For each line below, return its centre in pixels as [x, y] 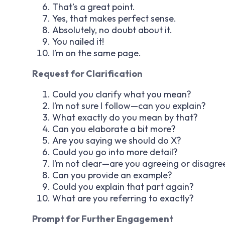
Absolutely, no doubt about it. [112, 30]
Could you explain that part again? [123, 186]
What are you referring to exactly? [123, 198]
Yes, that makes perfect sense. [114, 18]
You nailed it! [78, 41]
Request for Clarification [87, 73]
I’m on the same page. [97, 53]
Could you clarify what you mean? [122, 94]
